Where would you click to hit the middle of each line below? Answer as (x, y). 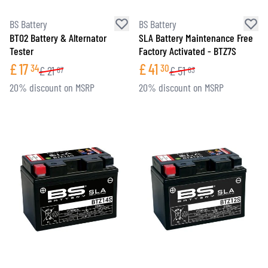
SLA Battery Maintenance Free (196, 38)
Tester (22, 51)
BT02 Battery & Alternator (58, 38)
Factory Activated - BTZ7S (188, 51)
